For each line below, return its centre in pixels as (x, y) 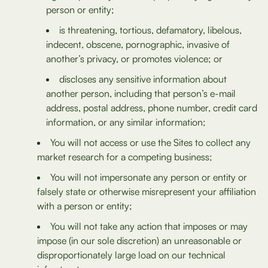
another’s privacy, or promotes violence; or (134, 59)
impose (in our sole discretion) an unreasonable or (139, 240)
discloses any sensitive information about (143, 79)
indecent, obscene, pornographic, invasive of (138, 44)
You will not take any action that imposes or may (149, 226)
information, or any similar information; (126, 122)
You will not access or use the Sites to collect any (150, 142)
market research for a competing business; (125, 157)
